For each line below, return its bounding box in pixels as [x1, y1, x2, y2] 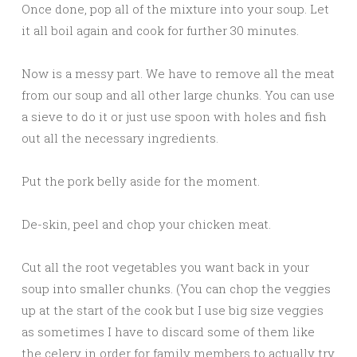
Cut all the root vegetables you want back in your [22, 259, 309, 276]
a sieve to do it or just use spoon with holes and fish [22, 108, 327, 125]
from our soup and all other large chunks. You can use [22, 87, 335, 104]
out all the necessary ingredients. [22, 130, 218, 147]
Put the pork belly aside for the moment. [22, 173, 260, 190]
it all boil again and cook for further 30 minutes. [22, 22, 299, 39]
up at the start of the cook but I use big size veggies [22, 302, 324, 319]
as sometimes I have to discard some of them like [22, 324, 315, 340]
